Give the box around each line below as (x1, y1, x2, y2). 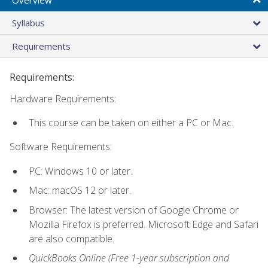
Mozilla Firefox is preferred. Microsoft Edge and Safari (29, 217, 258, 231)
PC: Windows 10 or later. (29, 164, 132, 178)
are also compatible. (29, 232, 114, 245)
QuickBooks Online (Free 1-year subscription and (29, 251, 229, 265)
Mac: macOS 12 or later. (29, 184, 131, 197)
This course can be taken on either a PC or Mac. (29, 115, 233, 129)
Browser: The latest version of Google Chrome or (29, 203, 239, 217)
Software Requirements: (10, 140, 112, 154)
